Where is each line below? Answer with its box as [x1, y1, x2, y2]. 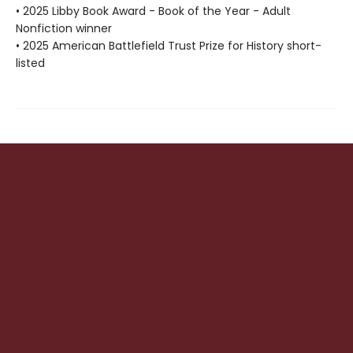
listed [16, 54, 45, 71]
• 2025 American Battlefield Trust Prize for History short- [16, 37, 321, 54]
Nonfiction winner [16, 20, 112, 36]
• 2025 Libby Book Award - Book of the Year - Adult [16, 2, 291, 19]
